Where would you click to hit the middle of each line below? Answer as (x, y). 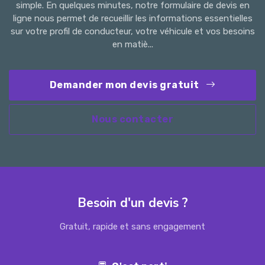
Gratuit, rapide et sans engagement (132, 226)
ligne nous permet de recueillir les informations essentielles (132, 19)
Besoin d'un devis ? (132, 203)
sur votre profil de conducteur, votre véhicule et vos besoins (132, 32)
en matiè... (132, 45)
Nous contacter (132, 119)
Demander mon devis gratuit (125, 85)
